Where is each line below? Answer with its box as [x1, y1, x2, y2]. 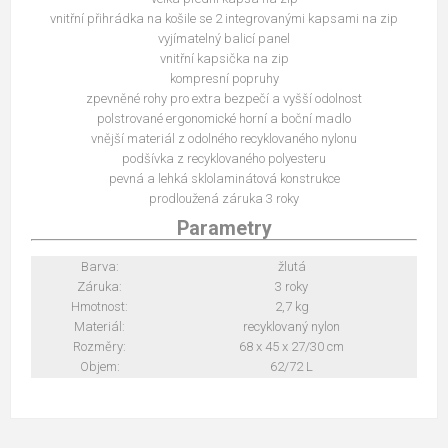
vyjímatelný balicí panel [158, 30, 290, 46]
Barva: [80, 258, 119, 274]
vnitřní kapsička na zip [159, 50, 289, 66]
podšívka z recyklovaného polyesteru [122, 150, 326, 166]
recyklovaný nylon [243, 318, 340, 334]
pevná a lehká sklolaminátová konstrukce [108, 170, 340, 186]
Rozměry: [73, 338, 126, 354]
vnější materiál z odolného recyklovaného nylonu [91, 130, 357, 146]
